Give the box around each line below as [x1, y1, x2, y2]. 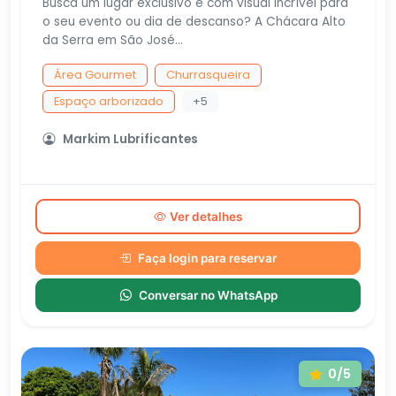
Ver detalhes [170, 209, 242, 224]
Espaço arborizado [54, 94, 164, 109]
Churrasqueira [166, 67, 250, 82]
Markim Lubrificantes [63, 131, 198, 148]
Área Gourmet [54, 67, 136, 82]
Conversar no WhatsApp [138, 288, 278, 302]
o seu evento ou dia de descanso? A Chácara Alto [42, 13, 346, 30]
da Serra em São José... [42, 32, 183, 49]
